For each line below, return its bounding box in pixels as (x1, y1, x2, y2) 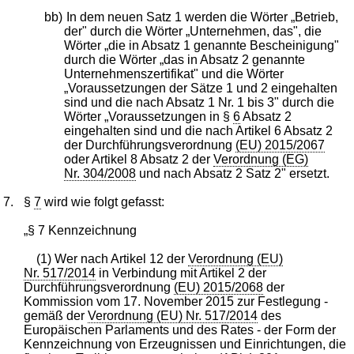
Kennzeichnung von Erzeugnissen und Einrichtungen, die (24, 337, 347, 351)
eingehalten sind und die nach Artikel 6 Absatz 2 (64, 123, 333, 137)
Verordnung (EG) (213, 152, 309, 166)
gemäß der (24, 308, 88, 322)
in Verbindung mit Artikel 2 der (96, 265, 267, 280)
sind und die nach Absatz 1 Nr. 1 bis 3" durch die (64, 95, 335, 109)
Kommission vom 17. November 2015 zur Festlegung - (24, 294, 329, 308)
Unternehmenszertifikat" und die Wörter (64, 66, 284, 81)
